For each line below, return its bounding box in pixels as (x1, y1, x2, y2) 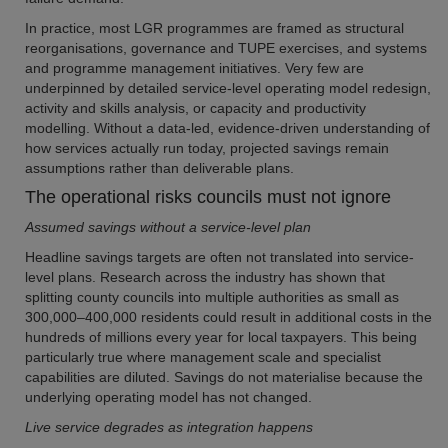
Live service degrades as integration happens (25, 419, 313, 435)
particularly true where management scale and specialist (25, 349, 381, 365)
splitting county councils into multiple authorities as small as (25, 289, 399, 305)
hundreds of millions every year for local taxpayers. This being (25, 329, 417, 345)
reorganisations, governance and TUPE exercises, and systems (25, 40, 427, 56)
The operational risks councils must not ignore (25, 187, 391, 207)
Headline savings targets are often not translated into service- (25, 249, 414, 265)
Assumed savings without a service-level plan (25, 219, 311, 235)
